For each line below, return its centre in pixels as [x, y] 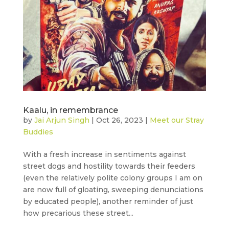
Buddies [38, 132]
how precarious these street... [78, 213]
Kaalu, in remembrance [70, 110]
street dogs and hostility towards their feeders [109, 166]
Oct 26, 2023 [119, 120]
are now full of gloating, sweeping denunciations [113, 189]
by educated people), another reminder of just [108, 201]
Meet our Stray [177, 120]
